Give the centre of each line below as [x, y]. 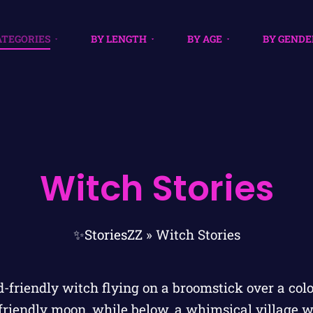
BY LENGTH [118, 38]
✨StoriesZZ [108, 235]
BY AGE [204, 38]
